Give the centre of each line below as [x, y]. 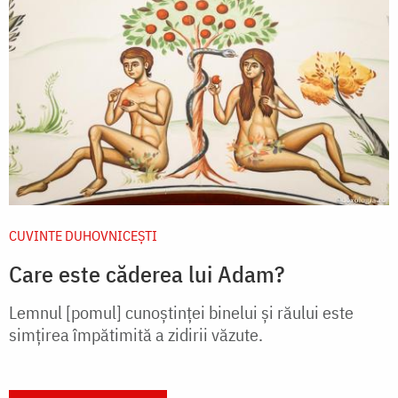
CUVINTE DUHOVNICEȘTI [83, 235]
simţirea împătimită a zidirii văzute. [136, 334]
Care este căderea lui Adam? [147, 273]
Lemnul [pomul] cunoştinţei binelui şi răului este [181, 312]
